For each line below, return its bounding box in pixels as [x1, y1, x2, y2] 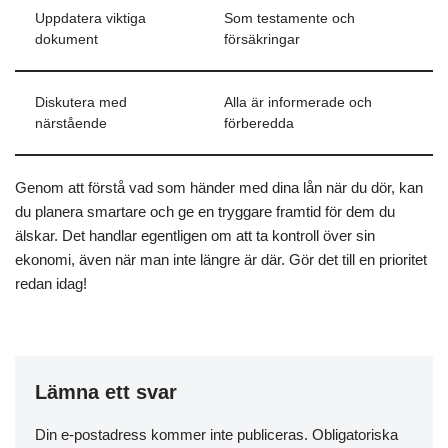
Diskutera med [35, 95, 127, 110]
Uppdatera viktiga [35, 11, 146, 26]
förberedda [224, 116, 294, 131]
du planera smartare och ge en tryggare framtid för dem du [15, 203, 395, 220]
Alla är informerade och [224, 95, 372, 110]
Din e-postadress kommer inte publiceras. [35, 426, 308, 443]
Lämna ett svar [35, 381, 177, 403]
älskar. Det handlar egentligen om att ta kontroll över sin [15, 227, 375, 244]
